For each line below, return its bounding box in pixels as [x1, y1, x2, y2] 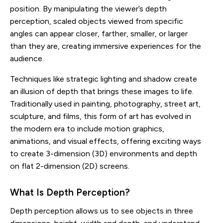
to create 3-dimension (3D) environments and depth [10, 148, 197, 158]
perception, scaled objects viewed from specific [10, 16, 183, 26]
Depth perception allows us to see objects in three [10, 206, 193, 216]
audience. [10, 53, 46, 63]
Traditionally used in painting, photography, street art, [10, 99, 201, 109]
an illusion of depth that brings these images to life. [10, 86, 194, 96]
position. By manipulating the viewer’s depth [10, 3, 167, 13]
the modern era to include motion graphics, [10, 123, 164, 133]
